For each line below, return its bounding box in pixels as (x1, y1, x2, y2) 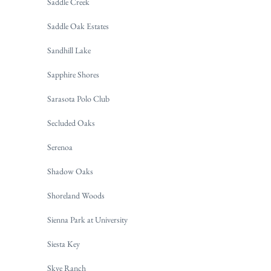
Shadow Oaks (47, 166, 93, 177)
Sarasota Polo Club (47, 93, 109, 105)
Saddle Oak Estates (47, 21, 109, 32)
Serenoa (47, 142, 73, 153)
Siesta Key (47, 238, 80, 250)
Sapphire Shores (47, 69, 99, 80)
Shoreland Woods (47, 190, 105, 201)
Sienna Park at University (47, 214, 128, 226)
